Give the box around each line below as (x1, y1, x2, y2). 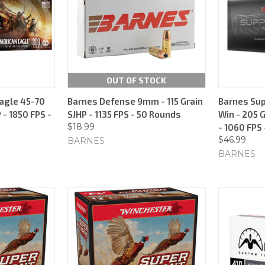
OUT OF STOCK (106, 75, 167, 85)
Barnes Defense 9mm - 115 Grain (67, 95, 203, 106)
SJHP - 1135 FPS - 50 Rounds (67, 108, 181, 119)
